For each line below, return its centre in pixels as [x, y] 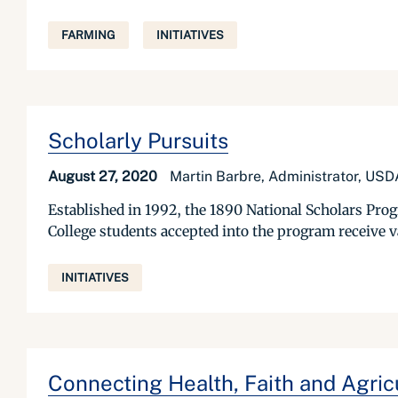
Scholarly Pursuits [138, 140]
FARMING [88, 35]
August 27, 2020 [104, 176]
